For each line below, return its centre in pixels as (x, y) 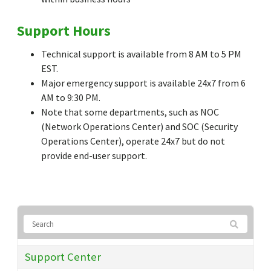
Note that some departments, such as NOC (130, 112)
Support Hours (64, 31)
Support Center (63, 257)
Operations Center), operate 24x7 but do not (133, 141)
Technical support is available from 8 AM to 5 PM (141, 54)
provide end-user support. (94, 156)
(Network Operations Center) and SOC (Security (139, 127)
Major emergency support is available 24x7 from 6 (143, 83)
